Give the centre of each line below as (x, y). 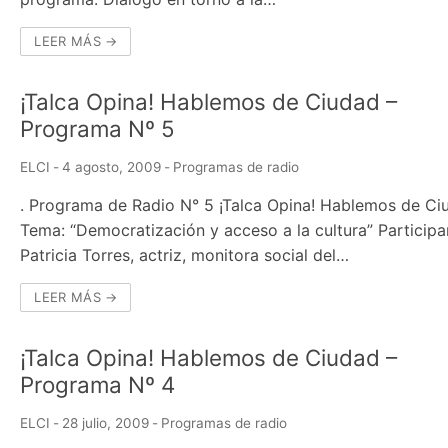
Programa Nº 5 (98, 128)
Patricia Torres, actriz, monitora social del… (185, 254)
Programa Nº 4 (98, 384)
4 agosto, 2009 (112, 166)
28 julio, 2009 (106, 422)
